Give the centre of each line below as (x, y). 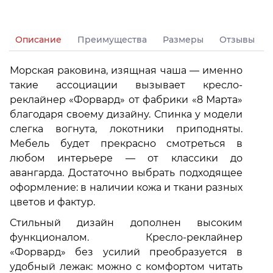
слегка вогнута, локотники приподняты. (126, 129)
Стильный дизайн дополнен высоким (126, 223)
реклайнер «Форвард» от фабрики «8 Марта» (126, 100)
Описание (38, 40)
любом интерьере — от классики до (126, 158)
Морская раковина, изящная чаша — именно (126, 71)
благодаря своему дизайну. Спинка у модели (126, 115)
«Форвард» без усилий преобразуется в (126, 252)
